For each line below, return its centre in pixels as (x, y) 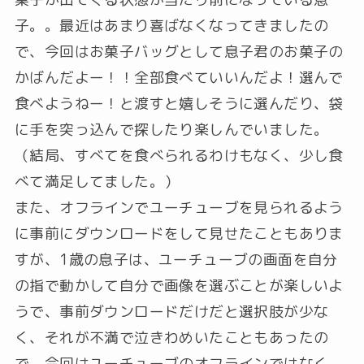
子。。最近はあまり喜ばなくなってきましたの (171, 26)
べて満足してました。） (97, 182)
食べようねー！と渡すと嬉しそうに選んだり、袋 (179, 104)
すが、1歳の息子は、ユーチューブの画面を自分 (176, 260)
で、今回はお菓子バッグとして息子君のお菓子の (179, 52)
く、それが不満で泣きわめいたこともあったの (171, 338)
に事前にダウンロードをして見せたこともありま (179, 234)
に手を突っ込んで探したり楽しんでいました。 (171, 130)
